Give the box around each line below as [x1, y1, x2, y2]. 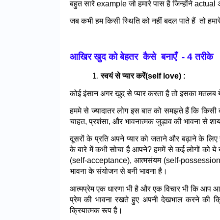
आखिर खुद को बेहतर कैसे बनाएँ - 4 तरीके [70, 52, 213, 62]
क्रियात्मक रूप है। [70, 206, 123, 215]
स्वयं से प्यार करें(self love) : [100, 72, 186, 81]
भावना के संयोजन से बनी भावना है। [70, 167, 167, 176]
